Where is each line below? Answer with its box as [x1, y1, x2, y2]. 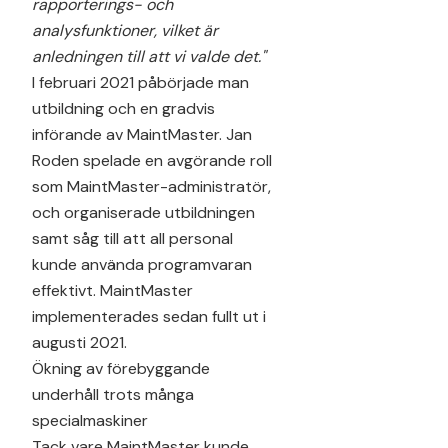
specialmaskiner [32, 409, 148, 431]
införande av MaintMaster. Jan [32, 123, 252, 145]
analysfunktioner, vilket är [32, 19, 218, 41]
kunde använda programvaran [32, 253, 252, 275]
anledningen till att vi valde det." [32, 45, 266, 67]
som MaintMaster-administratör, [32, 175, 271, 197]
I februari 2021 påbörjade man [32, 71, 249, 93]
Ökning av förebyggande [32, 357, 210, 379]
